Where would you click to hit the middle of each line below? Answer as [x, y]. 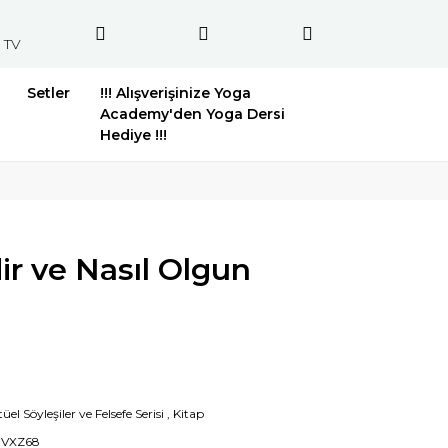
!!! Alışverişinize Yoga [176, 93]
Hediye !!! [134, 135]
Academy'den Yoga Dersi [193, 114]
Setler [49, 93]
